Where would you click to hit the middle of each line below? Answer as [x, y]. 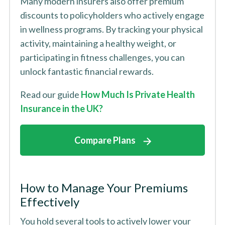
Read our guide [50, 94]
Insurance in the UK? [61, 108]
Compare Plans [105, 140]
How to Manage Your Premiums [104, 188]
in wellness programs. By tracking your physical [111, 29]
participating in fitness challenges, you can [102, 57]
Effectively [49, 202]
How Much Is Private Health [138, 94]
